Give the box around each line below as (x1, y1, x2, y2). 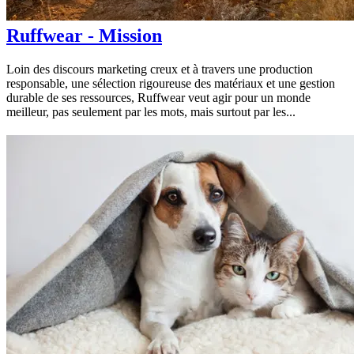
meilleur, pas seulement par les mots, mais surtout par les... (6, 105, 296, 119)
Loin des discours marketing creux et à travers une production (6, 62, 313, 77)
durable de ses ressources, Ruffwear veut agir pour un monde (6, 91, 311, 105)
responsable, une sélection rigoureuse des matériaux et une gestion (6, 77, 335, 91)
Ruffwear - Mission (6, 25, 162, 47)
